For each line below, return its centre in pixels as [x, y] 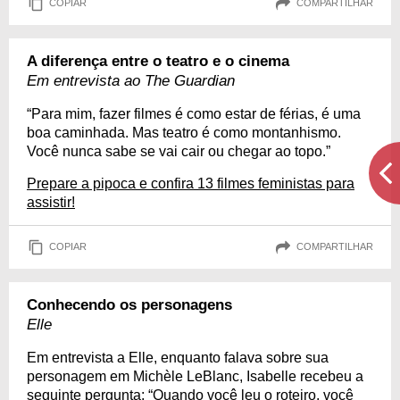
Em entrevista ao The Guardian [131, 80]
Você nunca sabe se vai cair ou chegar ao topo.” [179, 151]
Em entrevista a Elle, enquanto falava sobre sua [178, 357]
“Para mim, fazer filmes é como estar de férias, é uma [194, 113]
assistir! [51, 202]
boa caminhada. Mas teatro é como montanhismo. [184, 132]
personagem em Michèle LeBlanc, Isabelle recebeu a [195, 376]
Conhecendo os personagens [129, 304]
